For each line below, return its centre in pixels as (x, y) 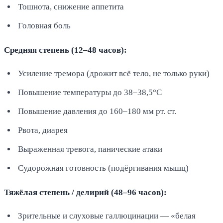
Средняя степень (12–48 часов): (65, 50)
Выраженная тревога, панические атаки (90, 149)
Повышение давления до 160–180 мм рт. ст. (97, 111)
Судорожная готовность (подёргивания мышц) (103, 168)
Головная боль (44, 25)
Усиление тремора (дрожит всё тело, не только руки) (114, 73)
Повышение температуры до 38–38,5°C (90, 92)
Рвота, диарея (43, 130)
